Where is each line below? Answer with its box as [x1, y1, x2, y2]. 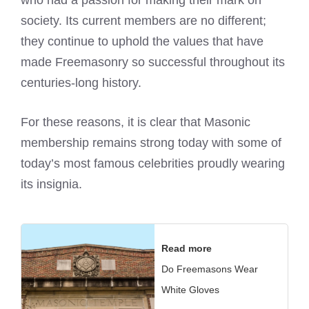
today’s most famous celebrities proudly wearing [21, 157, 285, 171]
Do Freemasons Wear [161, 263, 258, 275]
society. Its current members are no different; [21, 14, 266, 28]
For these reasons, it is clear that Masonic [21, 115, 250, 130]
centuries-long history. [21, 76, 141, 90]
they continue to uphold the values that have [21, 34, 263, 49]
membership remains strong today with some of [21, 136, 281, 150]
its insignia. [21, 177, 82, 192]
